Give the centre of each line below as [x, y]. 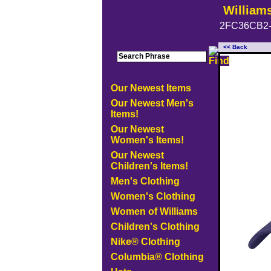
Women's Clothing [153, 196]
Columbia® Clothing [157, 257]
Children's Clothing [155, 227]
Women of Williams [154, 211]
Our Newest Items [151, 88]
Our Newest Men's [152, 103]
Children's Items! [149, 166]
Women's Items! [147, 140]
